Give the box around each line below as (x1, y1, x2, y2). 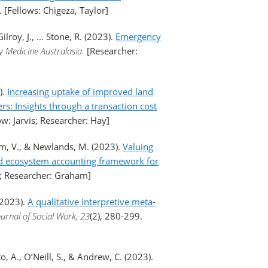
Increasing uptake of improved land (7, 86, 153, 98)
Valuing (123, 141, 153, 153)
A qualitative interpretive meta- (28, 196, 156, 208)
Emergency (115, 31, 161, 42)
